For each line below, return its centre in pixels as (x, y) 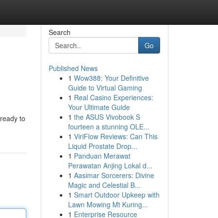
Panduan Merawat (102, 156)
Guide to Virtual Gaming (105, 88)
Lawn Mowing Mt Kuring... (108, 204)
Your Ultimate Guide (99, 107)
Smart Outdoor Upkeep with (117, 195)
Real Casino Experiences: (113, 97)
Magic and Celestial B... (104, 185)
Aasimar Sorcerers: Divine (114, 175)
